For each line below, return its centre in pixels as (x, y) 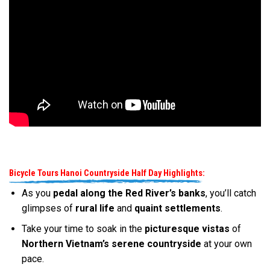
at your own (226, 244)
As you (37, 193)
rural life (95, 208)
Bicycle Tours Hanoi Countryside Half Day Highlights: (107, 174)
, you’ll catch (231, 193)
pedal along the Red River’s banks (129, 193)
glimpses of (48, 208)
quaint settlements (177, 208)
